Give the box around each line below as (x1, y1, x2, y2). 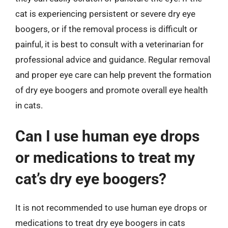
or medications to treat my (15, 149, 195, 166)
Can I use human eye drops (15, 127, 199, 145)
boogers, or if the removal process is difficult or (15, 23, 197, 34)
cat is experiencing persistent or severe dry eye (15, 8, 195, 19)
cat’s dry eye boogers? (15, 170, 166, 188)
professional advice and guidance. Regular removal (15, 54, 210, 65)
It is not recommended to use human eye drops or (15, 203, 207, 213)
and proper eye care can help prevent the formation (15, 69, 211, 80)
